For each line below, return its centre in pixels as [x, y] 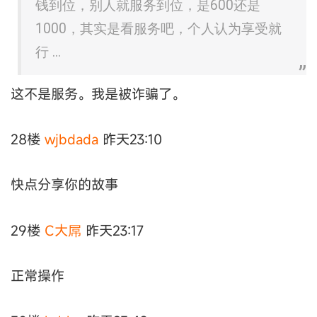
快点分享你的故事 [64, 185]
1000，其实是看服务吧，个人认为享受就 [158, 28]
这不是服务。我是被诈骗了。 [98, 93]
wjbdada [71, 139]
